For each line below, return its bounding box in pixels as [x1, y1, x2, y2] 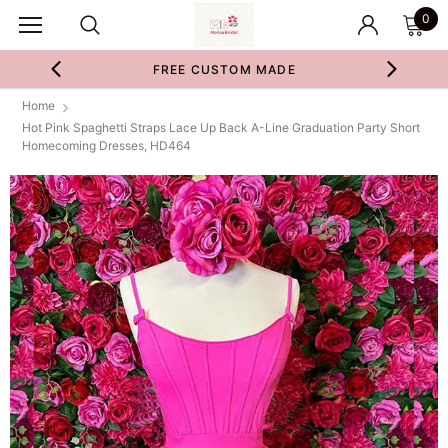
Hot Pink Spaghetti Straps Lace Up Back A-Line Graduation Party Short [22, 120, 420, 135]
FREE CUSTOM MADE [152, 62, 296, 77]
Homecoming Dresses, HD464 [22, 138, 191, 153]
